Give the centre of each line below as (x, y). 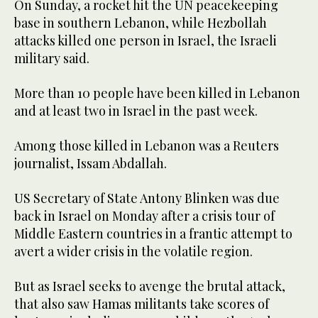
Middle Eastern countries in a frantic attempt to (153, 234)
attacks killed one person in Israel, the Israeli (146, 41)
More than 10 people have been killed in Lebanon (157, 93)
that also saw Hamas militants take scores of (142, 304)
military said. (52, 59)
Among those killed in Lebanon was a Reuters (147, 146)
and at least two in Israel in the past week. (136, 111)
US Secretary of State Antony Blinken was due (147, 198)
